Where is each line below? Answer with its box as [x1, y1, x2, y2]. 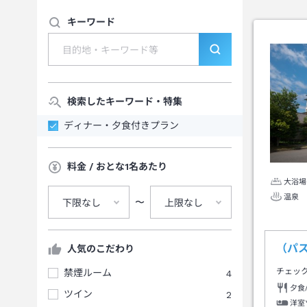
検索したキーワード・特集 [67, 96, 182, 107]
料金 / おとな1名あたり [67, 161, 167, 172]
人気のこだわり [67, 243, 134, 254]
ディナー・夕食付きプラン [64, 120, 179, 131]
